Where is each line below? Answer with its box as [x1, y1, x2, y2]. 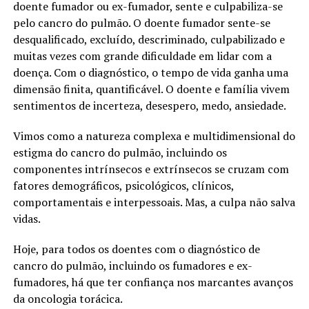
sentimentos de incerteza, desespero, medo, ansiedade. [12, 98, 286, 114]
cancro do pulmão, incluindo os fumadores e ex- [12, 258, 252, 274]
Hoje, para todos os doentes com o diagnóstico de [12, 241, 260, 257]
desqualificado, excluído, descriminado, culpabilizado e [12, 32, 285, 48]
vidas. [12, 211, 41, 227]
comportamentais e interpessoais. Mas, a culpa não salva [12, 195, 295, 210]
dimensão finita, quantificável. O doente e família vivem [12, 81, 290, 97]
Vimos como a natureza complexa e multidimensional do [12, 128, 295, 144]
